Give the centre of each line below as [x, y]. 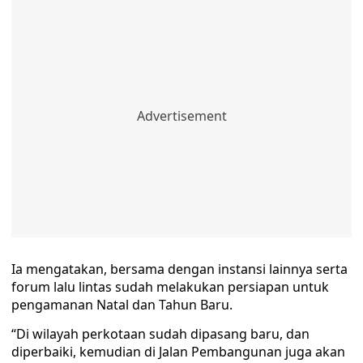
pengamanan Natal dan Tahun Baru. [122, 305]
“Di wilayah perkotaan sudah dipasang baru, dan [160, 334]
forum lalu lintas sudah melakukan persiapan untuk [170, 287]
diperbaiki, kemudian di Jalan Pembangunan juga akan [178, 352]
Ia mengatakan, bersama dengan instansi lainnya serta [179, 269]
